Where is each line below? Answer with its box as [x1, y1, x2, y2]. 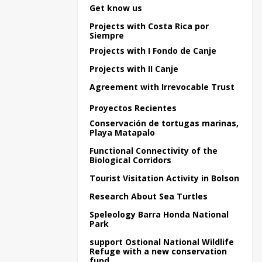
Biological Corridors [89, 154, 171, 166]
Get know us [89, 2, 142, 13]
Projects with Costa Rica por [89, 20, 209, 32]
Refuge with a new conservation [89, 246, 227, 257]
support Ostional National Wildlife [89, 236, 234, 247]
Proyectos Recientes [89, 102, 177, 113]
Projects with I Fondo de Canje [89, 45, 216, 56]
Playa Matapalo [89, 127, 155, 138]
